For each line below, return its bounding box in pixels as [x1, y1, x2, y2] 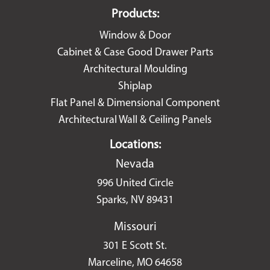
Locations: [109, 139, 161, 151]
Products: [111, 8, 159, 20]
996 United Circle [96, 178, 174, 189]
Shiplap [118, 81, 152, 92]
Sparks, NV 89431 [96, 195, 174, 206]
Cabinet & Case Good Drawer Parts [57, 47, 213, 58]
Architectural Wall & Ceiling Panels [58, 115, 212, 126]
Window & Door [99, 30, 171, 42]
